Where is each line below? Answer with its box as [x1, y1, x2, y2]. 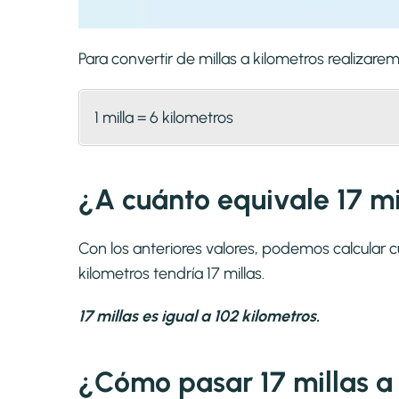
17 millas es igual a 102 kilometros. [78, 306, 320, 327]
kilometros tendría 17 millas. [78, 264, 265, 284]
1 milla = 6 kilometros [94, 108, 233, 128]
